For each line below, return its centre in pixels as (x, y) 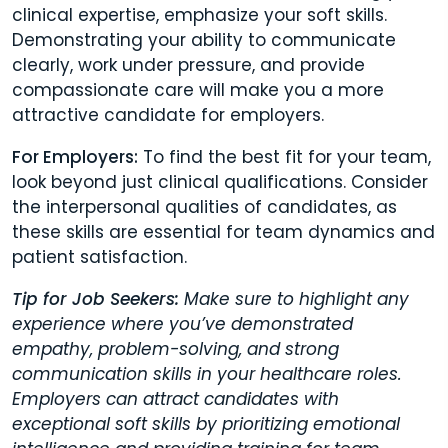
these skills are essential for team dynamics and (223, 232)
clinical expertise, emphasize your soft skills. (199, 15)
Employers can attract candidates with (175, 399)
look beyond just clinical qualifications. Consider (220, 182)
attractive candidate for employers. (168, 115)
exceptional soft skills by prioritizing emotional (206, 424)
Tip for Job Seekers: (95, 299)
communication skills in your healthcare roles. (207, 374)
